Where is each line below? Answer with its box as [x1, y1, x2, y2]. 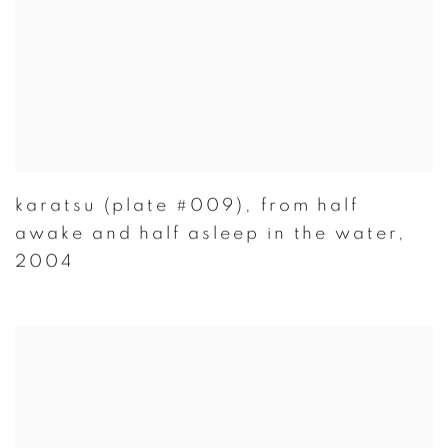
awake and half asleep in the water [15, 223, 398, 243]
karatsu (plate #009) [15, 195, 245, 215]
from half [260, 195, 360, 215]
